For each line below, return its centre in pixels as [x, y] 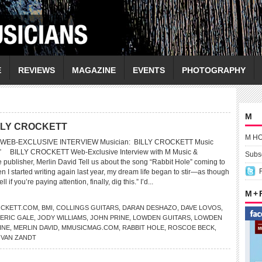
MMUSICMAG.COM [90, 227]
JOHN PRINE [110, 218]
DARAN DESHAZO [150, 208]
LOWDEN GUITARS [162, 218]
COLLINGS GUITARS [87, 208]
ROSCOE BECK [191, 227]
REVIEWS [37, 70]
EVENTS [149, 70]
